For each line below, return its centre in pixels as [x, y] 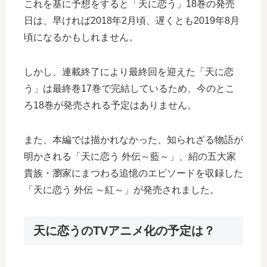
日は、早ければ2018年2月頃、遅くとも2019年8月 [132, 20]
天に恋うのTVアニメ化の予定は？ [124, 230]
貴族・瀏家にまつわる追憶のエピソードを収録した [133, 173]
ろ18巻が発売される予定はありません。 [110, 105]
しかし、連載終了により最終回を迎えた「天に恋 [129, 72]
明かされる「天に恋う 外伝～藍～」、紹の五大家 [130, 156]
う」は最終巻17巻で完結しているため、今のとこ [129, 88]
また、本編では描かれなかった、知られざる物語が [133, 139]
